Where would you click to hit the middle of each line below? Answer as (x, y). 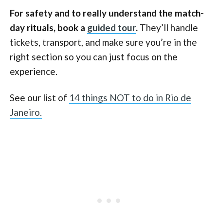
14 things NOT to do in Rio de (130, 97)
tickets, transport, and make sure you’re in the (103, 42)
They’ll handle (168, 27)
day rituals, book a (48, 27)
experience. (34, 71)
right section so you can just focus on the (94, 56)
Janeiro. (26, 112)
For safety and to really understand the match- (107, 13)
